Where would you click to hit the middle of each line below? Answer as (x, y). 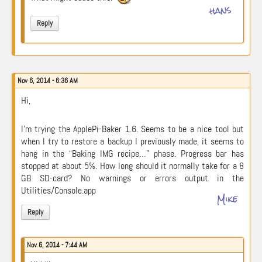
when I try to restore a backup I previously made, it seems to (132, 141)
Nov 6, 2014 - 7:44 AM (57, 245)
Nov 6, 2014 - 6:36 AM (48, 81)
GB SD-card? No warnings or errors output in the (132, 178)
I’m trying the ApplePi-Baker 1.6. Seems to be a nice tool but (132, 129)
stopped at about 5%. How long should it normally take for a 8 (132, 166)
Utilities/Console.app (58, 190)
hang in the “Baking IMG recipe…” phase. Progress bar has (132, 154)
